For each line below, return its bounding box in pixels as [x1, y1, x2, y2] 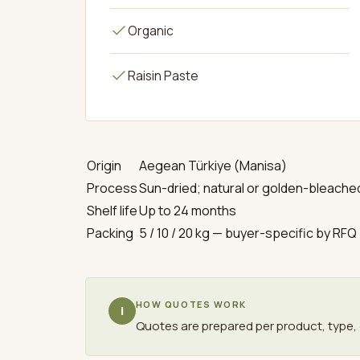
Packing [86, 223, 133, 242]
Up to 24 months [138, 201, 236, 219]
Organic [127, 21, 174, 39]
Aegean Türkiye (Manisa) [138, 156, 287, 174]
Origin [86, 156, 121, 174]
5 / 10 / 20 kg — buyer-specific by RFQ [138, 223, 357, 242]
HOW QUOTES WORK [135, 297, 247, 310]
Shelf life [86, 201, 137, 219]
